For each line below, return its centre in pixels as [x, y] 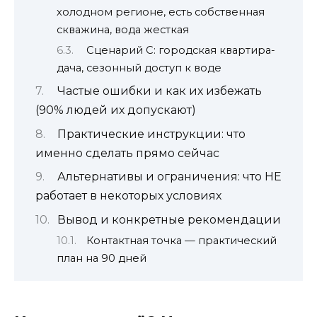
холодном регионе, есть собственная [161, 12]
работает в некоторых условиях [128, 196]
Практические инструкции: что [151, 134]
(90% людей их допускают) [116, 110]
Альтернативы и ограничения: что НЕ [169, 177]
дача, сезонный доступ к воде [139, 68]
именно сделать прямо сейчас [127, 153]
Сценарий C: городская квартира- [180, 50]
